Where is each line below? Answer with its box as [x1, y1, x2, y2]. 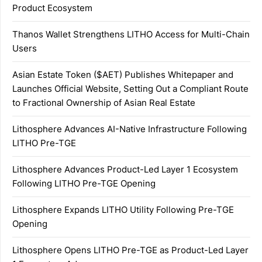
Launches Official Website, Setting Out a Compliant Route [12, 82, 249, 94]
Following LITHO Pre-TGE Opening [12, 177, 156, 189]
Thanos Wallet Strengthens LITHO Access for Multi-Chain [12, 28, 250, 40]
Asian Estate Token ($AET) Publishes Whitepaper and [12, 68, 233, 80]
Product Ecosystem [12, 2, 92, 13]
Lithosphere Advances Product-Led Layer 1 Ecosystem [12, 163, 238, 175]
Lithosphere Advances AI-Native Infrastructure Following [12, 123, 247, 135]
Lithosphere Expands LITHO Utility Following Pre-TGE [12, 204, 234, 215]
